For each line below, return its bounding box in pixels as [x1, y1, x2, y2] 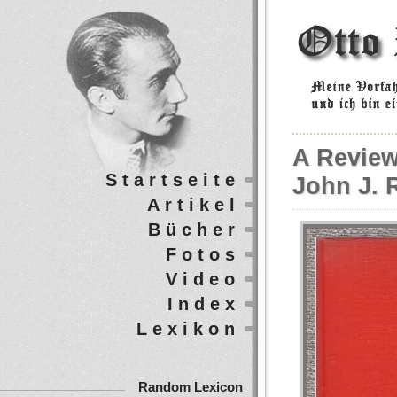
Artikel [147, 195, 240, 214]
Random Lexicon [138, 380, 243, 394]
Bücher [148, 220, 240, 239]
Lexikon [136, 319, 240, 339]
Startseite [105, 170, 240, 190]
